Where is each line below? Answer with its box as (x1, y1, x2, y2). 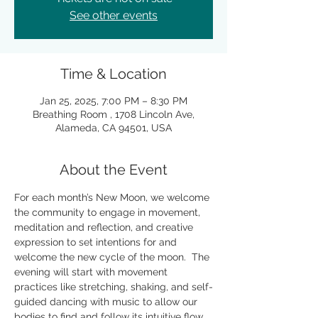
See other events (70, 9, 158, 22)
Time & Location (60, 65, 167, 82)
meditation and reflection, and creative (14, 221, 196, 233)
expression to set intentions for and (14, 236, 180, 248)
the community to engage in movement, (14, 207, 203, 218)
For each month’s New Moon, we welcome (14, 192, 212, 203)
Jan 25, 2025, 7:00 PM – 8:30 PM (40, 95, 187, 106)
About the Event (60, 161, 168, 178)
